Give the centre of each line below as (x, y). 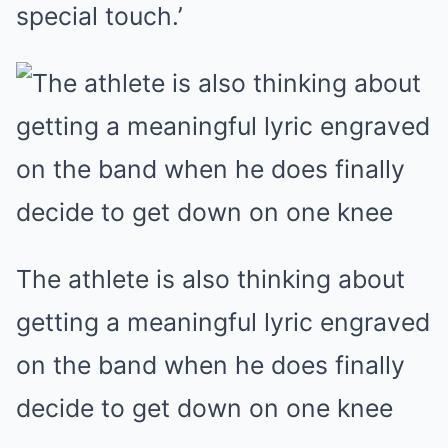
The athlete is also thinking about (210, 279)
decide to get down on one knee (204, 408)
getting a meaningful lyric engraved (223, 322)
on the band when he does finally (210, 365)
